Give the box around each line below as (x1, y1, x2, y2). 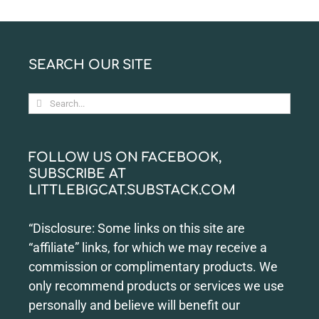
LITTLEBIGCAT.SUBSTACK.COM (28, 182, 236, 197)
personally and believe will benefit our (28, 297, 240, 313)
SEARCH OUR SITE (28, 57, 152, 72)
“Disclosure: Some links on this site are (28, 220, 245, 236)
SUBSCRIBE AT (28, 166, 126, 181)
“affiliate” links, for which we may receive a (28, 239, 267, 255)
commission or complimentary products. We (28, 258, 278, 274)
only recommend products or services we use (28, 278, 284, 293)
